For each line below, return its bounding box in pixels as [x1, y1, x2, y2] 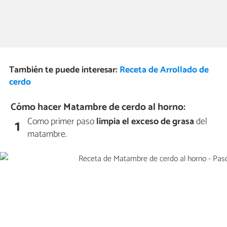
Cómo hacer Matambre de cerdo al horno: [11, 99, 186, 116]
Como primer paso [27, 113, 97, 129]
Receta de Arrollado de [119, 63, 209, 78]
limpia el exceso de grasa [96, 113, 195, 129]
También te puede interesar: [9, 63, 120, 78]
